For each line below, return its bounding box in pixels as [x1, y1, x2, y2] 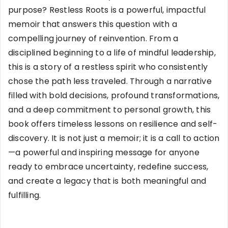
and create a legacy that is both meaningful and [8, 175, 207, 187]
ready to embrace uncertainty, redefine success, [8, 160, 209, 173]
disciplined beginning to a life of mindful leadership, [8, 46, 216, 59]
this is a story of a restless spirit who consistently [8, 61, 208, 73]
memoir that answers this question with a [8, 18, 178, 30]
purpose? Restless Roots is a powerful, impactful [8, 4, 206, 16]
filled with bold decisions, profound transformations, [8, 89, 220, 101]
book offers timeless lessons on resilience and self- [8, 118, 218, 130]
